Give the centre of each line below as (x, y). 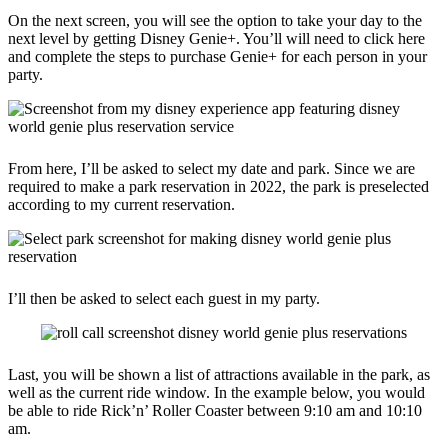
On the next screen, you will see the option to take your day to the (215, 20)
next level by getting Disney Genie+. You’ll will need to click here (216, 38)
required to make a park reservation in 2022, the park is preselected (218, 186)
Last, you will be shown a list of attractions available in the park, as (219, 374)
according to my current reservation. (121, 204)
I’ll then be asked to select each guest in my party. (164, 298)
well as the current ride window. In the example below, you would (216, 392)
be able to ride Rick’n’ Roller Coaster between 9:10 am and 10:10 (215, 410)
